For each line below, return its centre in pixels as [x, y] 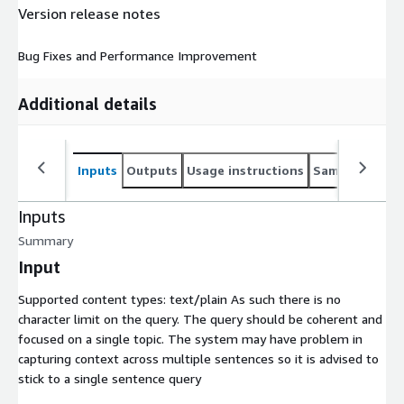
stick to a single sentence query [110, 379]
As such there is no [284, 299]
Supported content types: [94, 299]
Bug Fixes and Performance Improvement [138, 56]
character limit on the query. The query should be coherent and [200, 319]
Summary [46, 241]
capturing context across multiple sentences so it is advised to [198, 359]
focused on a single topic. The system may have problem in [190, 339]
